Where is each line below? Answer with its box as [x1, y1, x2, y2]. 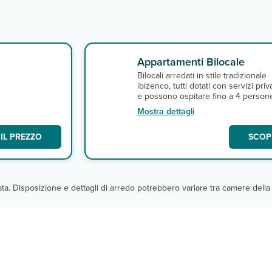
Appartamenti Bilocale [137, 54, 245, 70]
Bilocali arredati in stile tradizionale [137, 69, 267, 82]
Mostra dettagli [137, 105, 194, 118]
